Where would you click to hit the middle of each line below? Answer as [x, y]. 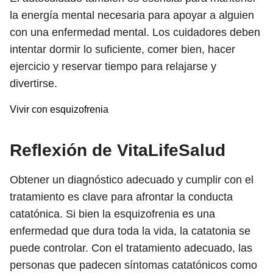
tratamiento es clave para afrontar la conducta [121, 197]
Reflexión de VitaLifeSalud [118, 150]
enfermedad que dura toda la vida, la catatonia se [130, 231]
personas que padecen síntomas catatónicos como [133, 265]
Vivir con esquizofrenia [59, 109]
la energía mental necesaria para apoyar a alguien [132, 15]
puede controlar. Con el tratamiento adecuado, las [131, 248]
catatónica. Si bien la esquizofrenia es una [112, 214]
